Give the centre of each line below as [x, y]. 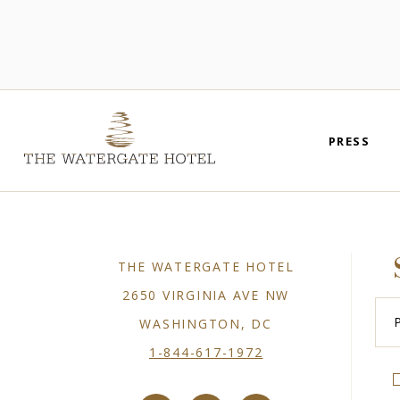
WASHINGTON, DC [206, 324]
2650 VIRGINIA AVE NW [206, 296]
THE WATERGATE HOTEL [206, 267]
